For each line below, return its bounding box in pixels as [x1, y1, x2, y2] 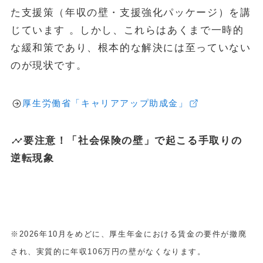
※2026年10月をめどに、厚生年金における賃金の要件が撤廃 [10, 229, 247, 238]
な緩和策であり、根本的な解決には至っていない [10, 42, 251, 53]
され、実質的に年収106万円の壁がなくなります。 [10, 247, 206, 256]
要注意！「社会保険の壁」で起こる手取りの [23, 134, 242, 146]
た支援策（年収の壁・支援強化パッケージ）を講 [10, 6, 251, 18]
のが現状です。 [10, 59, 87, 71]
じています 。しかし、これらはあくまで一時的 [10, 24, 244, 36]
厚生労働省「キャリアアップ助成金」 [22, 97, 188, 108]
